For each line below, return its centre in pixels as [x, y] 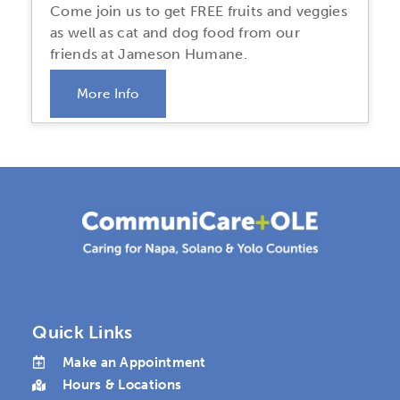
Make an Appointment [134, 362]
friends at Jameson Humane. [149, 54]
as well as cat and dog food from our [175, 33]
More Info [108, 94]
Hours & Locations [122, 385]
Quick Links [83, 332]
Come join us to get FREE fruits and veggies [199, 12]
